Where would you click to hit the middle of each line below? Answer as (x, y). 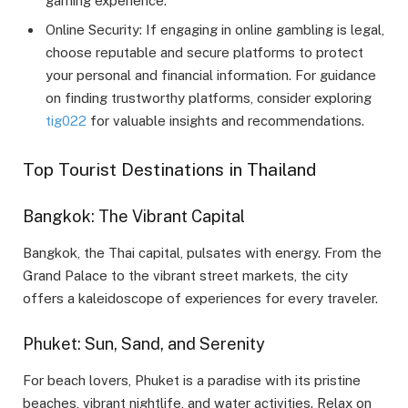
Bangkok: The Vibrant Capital (134, 217)
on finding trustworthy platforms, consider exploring (209, 97)
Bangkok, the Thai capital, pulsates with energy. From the (202, 252)
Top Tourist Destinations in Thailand (169, 169)
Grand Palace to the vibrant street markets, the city (185, 275)
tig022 (66, 120)
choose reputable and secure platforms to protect (204, 52)
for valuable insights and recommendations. (225, 120)
